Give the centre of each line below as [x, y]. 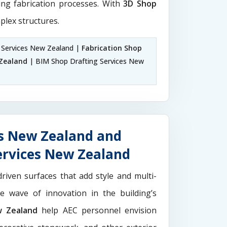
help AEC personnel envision [97, 210]
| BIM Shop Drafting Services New [86, 61]
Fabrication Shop [112, 48]
